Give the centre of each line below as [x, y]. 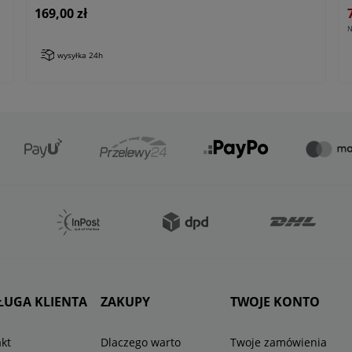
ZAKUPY [126, 302]
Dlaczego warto [141, 343]
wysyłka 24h [80, 55]
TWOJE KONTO [275, 302]
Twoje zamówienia [278, 343]
